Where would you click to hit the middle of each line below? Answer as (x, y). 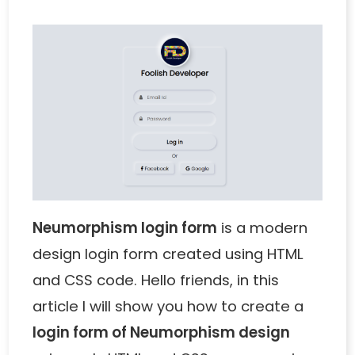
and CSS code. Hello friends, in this (156, 281)
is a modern (263, 228)
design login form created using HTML (168, 254)
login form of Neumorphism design (162, 333)
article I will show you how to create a (168, 307)
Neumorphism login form (125, 228)
